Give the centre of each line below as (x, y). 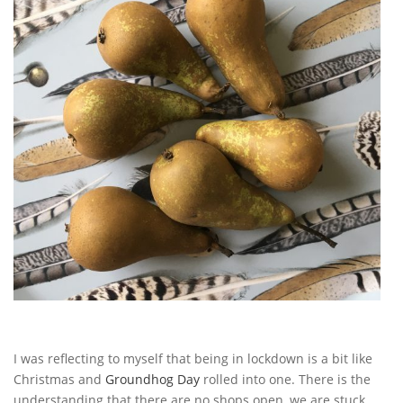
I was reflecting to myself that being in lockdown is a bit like (193, 358)
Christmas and (59, 379)
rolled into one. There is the (285, 379)
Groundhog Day (152, 379)
